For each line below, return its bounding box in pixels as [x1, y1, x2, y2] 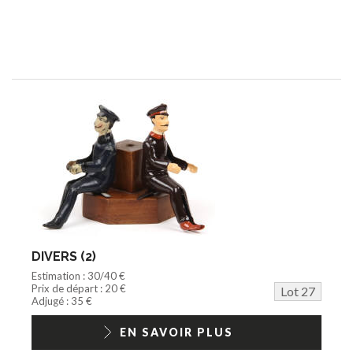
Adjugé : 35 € [32, 294, 92, 307]
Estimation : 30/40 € [32, 269, 125, 282]
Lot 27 [281, 283, 315, 299]
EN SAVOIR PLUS [120, 325, 233, 339]
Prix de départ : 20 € [32, 281, 126, 295]
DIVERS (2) [32, 248, 96, 264]
